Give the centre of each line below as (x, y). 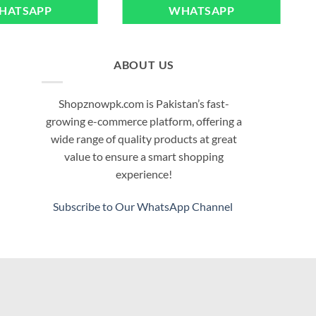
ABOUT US (144, 65)
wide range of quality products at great (144, 138)
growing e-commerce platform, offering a (144, 121)
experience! (144, 174)
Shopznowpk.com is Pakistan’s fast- (144, 103)
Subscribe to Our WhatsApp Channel (144, 206)
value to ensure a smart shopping (144, 156)
